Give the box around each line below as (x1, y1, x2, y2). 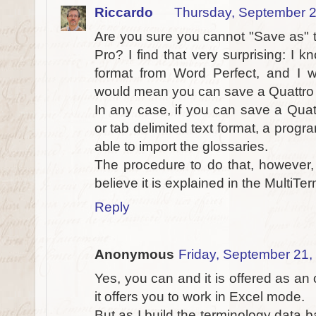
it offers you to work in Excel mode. (95, 289, 305, 304)
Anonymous (95, 247, 174, 262)
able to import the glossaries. (95, 139, 268, 154)
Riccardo (95, 5, 153, 20)
